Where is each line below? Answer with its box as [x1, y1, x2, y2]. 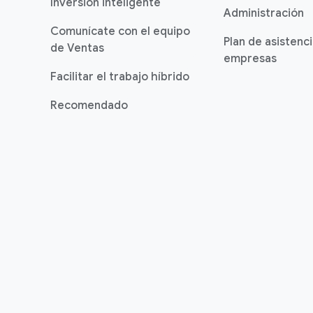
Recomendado [50, 99, 128, 112]
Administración [224, 6, 304, 20]
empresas [224, 52, 277, 66]
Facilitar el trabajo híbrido [50, 70, 189, 84]
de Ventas [50, 41, 104, 55]
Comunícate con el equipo [50, 24, 190, 38]
